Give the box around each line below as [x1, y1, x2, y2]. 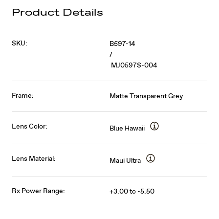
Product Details [12, 6, 103, 20]
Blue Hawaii [109, 124, 145, 133]
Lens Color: [12, 122, 48, 131]
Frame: [12, 91, 34, 100]
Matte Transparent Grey [109, 91, 184, 101]
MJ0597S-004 [111, 61, 158, 70]
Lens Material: [12, 154, 56, 163]
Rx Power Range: [12, 186, 66, 196]
